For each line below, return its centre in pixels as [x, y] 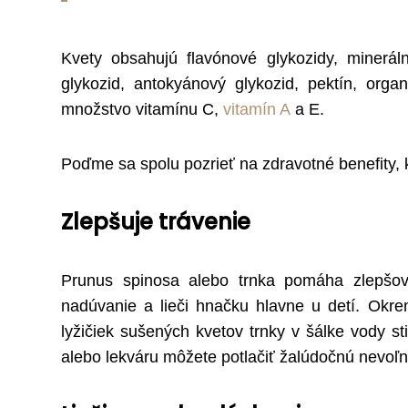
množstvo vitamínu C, [142, 110]
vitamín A [259, 110]
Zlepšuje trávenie [156, 222]
